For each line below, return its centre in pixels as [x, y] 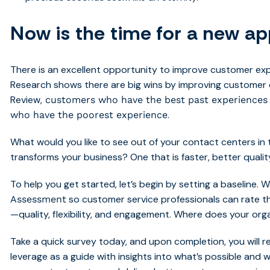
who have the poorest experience [89, 115]
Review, [27, 99]
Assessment [39, 199]
